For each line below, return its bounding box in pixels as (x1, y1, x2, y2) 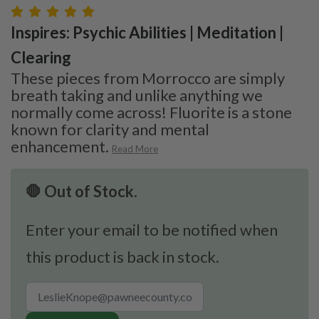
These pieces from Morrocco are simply (11, 68, 285, 88)
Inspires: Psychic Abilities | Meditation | (11, 22, 283, 42)
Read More (112, 142, 158, 155)
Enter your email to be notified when (26, 219, 278, 239)
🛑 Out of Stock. (26, 181, 137, 201)
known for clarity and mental (11, 119, 209, 139)
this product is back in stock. (26, 246, 219, 266)
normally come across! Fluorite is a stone (11, 102, 292, 122)
